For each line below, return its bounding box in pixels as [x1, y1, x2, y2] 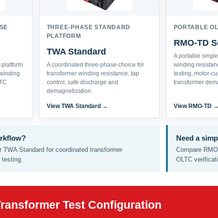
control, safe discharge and [46, 79, 118, 86]
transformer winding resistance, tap [46, 70, 139, 77]
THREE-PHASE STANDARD [46, 24, 131, 31]
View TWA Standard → [46, 103, 108, 109]
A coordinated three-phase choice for [46, 61, 144, 68]
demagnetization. [46, 88, 92, 94]
